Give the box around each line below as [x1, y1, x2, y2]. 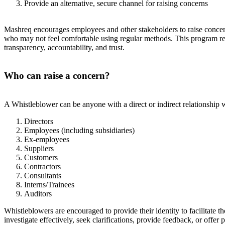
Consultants [24, 171, 61, 180]
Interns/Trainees [24, 180, 74, 189]
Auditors [24, 189, 52, 198]
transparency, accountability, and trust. [4, 43, 125, 52]
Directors [24, 117, 53, 126]
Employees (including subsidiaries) [24, 126, 135, 135]
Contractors [24, 162, 61, 171]
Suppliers [24, 144, 54, 153]
